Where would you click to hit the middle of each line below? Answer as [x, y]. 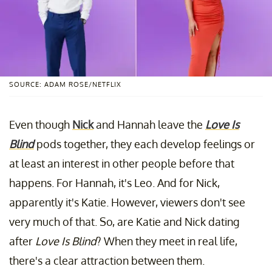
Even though [41, 124]
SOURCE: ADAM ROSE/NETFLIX [65, 84]
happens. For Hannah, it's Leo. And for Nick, [114, 182]
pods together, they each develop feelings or [146, 144]
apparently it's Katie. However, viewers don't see [127, 202]
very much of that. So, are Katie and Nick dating [124, 221]
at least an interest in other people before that [122, 163]
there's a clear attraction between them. [107, 260]
